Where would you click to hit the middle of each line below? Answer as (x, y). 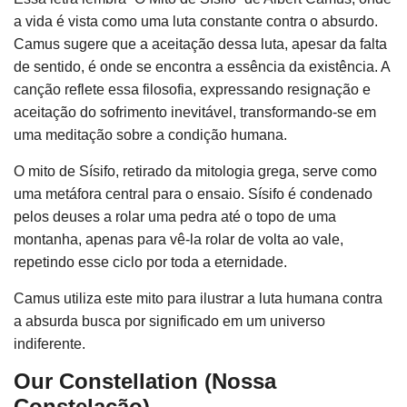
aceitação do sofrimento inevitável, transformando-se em (195, 112)
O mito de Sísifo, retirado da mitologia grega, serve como (195, 171)
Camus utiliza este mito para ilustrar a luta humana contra (198, 298)
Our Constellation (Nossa (145, 381)
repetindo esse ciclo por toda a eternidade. (150, 262)
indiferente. (51, 344)
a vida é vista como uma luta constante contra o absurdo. (196, 21)
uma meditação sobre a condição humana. (150, 135)
